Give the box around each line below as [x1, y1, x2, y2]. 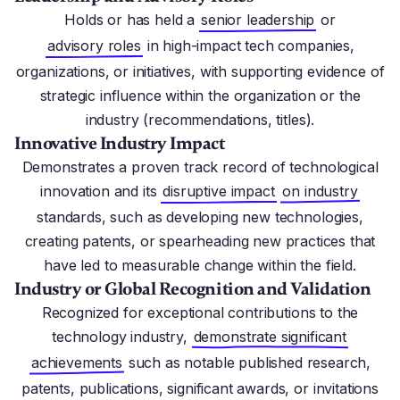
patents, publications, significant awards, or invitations [21, 379, 379, 397]
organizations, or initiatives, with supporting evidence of [15, 62, 385, 80]
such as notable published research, [123, 354, 371, 371]
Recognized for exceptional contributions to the [41, 304, 359, 321]
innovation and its [40, 182, 162, 200]
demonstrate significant [193, 328, 346, 346]
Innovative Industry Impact [14, 132, 225, 154]
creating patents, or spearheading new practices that [24, 232, 376, 250]
